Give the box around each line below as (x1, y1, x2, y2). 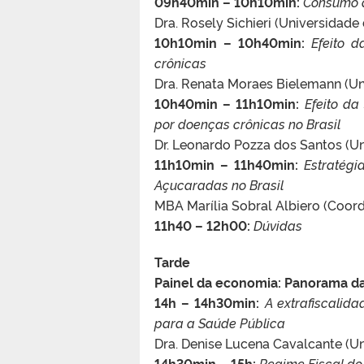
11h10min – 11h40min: (154, 154, 298, 173)
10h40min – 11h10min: (154, 93, 300, 112)
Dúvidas (253, 215, 302, 234)
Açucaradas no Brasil (154, 175, 284, 193)
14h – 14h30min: (154, 292, 260, 311)
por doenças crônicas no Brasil (154, 114, 340, 132)
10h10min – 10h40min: (154, 32, 305, 51)
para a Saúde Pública (154, 313, 285, 331)
